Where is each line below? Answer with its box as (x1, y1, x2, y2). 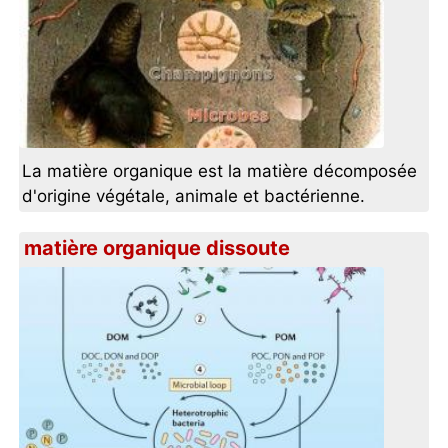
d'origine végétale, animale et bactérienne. (22, 186, 366, 207)
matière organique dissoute (24, 236, 291, 261)
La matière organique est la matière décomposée (22, 161, 418, 182)
